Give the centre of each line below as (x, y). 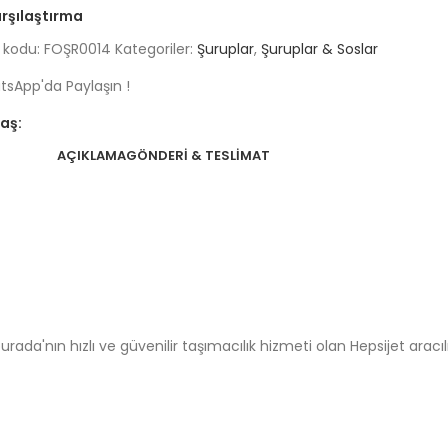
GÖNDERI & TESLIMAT (197, 155)
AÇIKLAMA (91, 155)
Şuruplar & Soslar (320, 49)
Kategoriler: (154, 49)
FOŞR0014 (80, 49)
